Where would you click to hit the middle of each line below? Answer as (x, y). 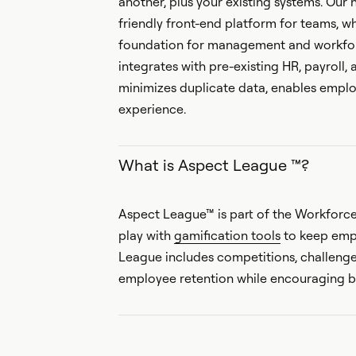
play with (146, 235)
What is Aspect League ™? (213, 165)
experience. (152, 109)
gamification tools (227, 235)
